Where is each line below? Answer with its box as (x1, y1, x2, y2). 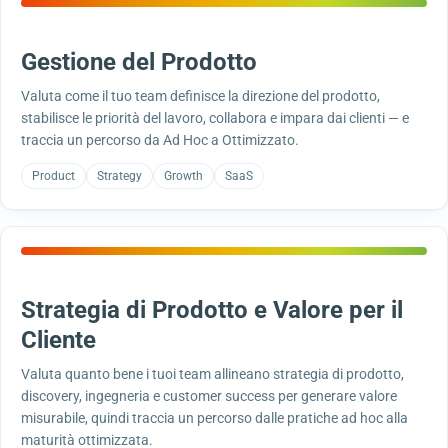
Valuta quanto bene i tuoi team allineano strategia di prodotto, (21, 366, 404, 382)
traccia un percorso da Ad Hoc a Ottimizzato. (21, 132, 299, 148)
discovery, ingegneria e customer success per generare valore (21, 388, 397, 404)
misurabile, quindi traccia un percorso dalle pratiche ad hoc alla (21, 410, 408, 426)
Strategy (97, 169, 142, 183)
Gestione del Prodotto (21, 48, 257, 76)
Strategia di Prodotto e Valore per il (21, 296, 403, 324)
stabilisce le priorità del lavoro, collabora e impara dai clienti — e (21, 110, 409, 126)
